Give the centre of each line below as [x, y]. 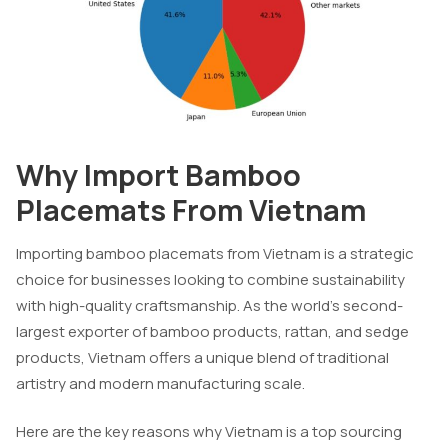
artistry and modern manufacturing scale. [160, 383]
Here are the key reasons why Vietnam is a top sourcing [209, 432]
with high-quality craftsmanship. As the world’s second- [209, 305]
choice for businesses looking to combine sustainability [210, 279]
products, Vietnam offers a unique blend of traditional [202, 357]
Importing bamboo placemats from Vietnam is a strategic [215, 253]
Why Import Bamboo [158, 174]
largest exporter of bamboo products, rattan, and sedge [212, 331]
